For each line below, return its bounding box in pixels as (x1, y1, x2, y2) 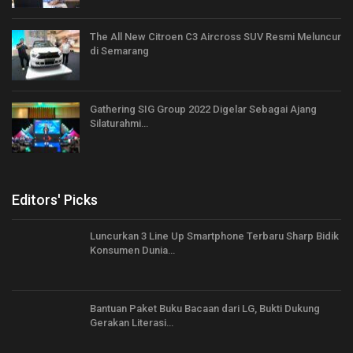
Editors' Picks (12, 191, 98, 209)
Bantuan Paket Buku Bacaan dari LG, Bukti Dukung (90, 302, 320, 314)
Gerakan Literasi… (90, 316, 173, 329)
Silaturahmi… (90, 117, 148, 129)
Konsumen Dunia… (90, 244, 175, 257)
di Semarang (90, 45, 149, 58)
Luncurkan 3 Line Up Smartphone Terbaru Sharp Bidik (90, 230, 339, 243)
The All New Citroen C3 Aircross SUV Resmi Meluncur (90, 31, 341, 43)
